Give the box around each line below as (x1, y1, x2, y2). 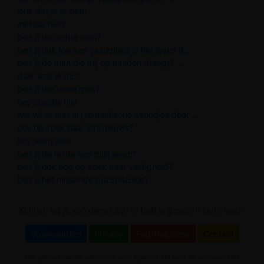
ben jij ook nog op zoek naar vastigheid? (17, 161, 173, 171)
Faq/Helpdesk (136, 228, 190, 239)
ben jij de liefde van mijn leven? (17, 148, 137, 159)
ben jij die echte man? (17, 31, 101, 42)
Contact (203, 228, 234, 239)
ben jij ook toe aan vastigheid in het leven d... (17, 44, 191, 55)
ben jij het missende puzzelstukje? (17, 174, 148, 184)
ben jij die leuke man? (17, 83, 100, 94)
